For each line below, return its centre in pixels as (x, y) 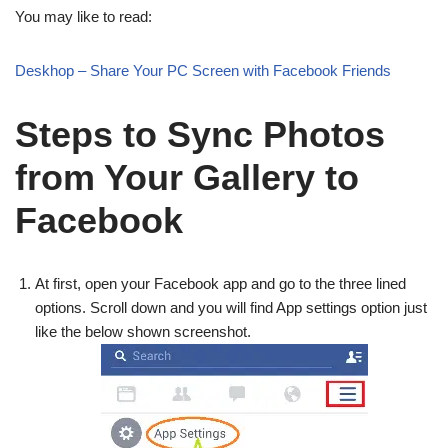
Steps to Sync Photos (200, 134)
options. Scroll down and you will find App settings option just (231, 307)
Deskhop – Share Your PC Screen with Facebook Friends (203, 70)
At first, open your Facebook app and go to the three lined (220, 283)
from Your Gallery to (187, 177)
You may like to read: (83, 16)
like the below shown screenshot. (143, 331)
